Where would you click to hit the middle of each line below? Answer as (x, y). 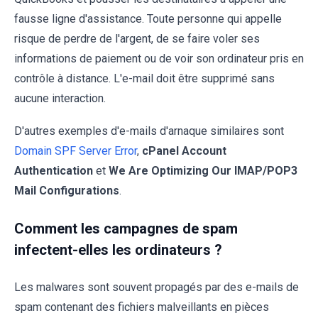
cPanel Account (184, 150)
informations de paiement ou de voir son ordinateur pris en (159, 58)
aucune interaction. (60, 98)
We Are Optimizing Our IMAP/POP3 (203, 170)
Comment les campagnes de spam (126, 228)
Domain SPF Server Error (76, 150)
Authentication (54, 170)
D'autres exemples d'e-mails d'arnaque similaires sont (149, 131)
